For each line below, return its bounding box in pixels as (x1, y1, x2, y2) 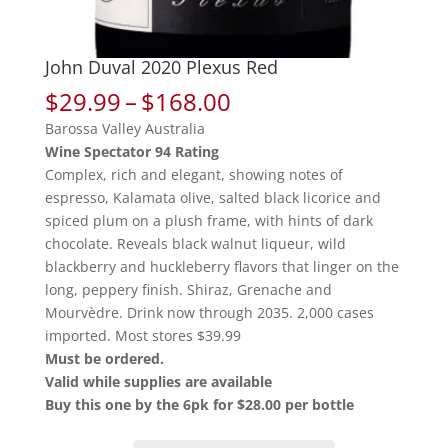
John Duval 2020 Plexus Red (44, 54, 278, 79)
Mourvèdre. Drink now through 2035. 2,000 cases (44, 302, 374, 322)
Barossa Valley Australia (44, 118, 205, 138)
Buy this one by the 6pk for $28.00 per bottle (44, 394, 354, 414)
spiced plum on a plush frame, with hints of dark (44, 210, 373, 230)
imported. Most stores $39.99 (44, 325, 241, 345)
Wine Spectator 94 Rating (44, 141, 219, 161)
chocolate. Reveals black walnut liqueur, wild (44, 233, 346, 253)
